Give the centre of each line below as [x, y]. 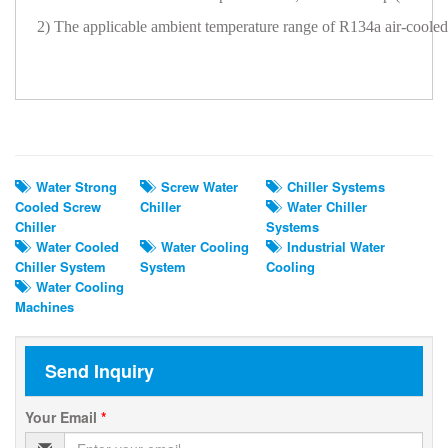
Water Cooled [73, 247]
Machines [44, 307]
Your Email [63, 417]
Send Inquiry [99, 371]
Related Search [80, 130]
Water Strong [72, 187]
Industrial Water [331, 247]
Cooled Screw [58, 207]
